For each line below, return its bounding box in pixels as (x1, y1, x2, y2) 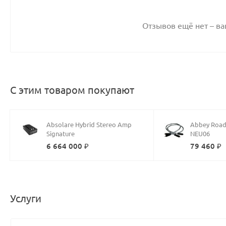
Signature (46, 130, 75, 137)
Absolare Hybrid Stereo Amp (46, 121, 132, 128)
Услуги (10, 193, 41, 204)
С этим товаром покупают (10, 84, 134, 96)
